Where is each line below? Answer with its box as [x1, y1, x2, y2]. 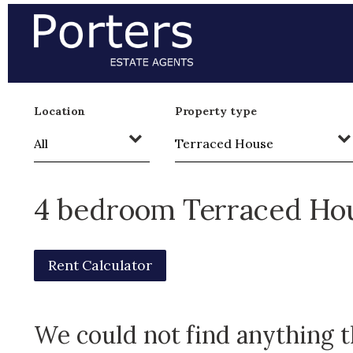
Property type [174, 103, 257, 118]
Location [34, 103, 85, 118]
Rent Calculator [47, 255, 152, 274]
